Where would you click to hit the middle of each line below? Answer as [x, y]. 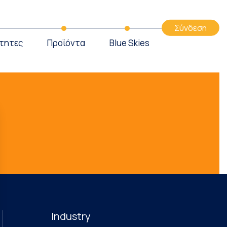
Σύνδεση [191, 28]
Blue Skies [129, 43]
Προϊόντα [66, 43]
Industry [71, 216]
